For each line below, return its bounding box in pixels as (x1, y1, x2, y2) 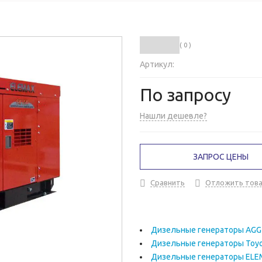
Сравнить (150, 178, 185, 187)
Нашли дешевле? (140, 111, 207, 121)
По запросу (140, 85, 231, 105)
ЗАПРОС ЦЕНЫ (193, 152, 249, 162)
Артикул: (140, 60, 174, 70)
